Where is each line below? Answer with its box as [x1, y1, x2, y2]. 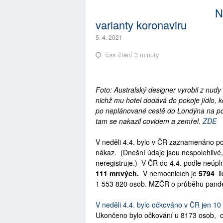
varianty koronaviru [96, 17, 187, 33]
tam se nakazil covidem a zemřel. [96, 116, 203, 126]
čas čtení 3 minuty [104, 50, 159, 60]
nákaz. [96, 147, 116, 158]
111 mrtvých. [96, 168, 139, 179]
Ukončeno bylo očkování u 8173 [96, 210, 197, 221]
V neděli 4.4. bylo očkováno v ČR [96, 200, 202, 210]
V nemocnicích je [139, 168, 197, 179]
